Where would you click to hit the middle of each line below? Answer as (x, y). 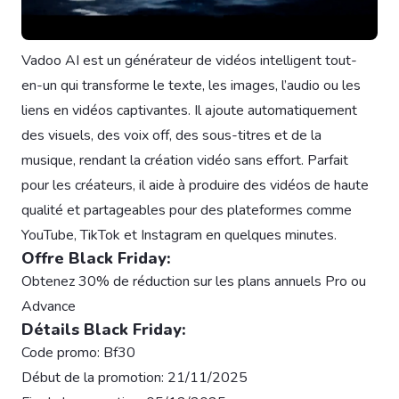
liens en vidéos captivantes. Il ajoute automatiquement (189, 110)
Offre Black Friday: (96, 258)
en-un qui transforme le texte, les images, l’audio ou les (191, 85)
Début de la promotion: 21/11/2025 (134, 377)
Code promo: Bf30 (78, 352)
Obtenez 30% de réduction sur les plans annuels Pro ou (194, 281)
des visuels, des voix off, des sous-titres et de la (171, 135)
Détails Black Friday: (104, 329)
